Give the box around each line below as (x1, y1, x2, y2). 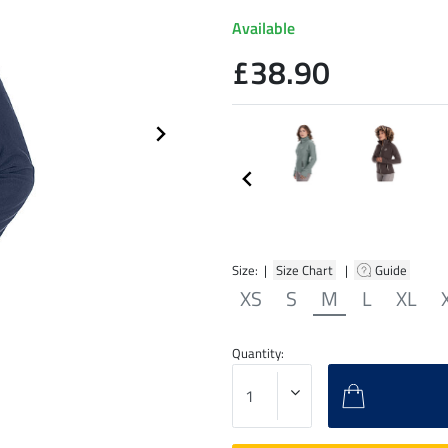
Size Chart (273, 259, 336, 280)
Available (232, 16, 295, 41)
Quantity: (232, 342, 284, 363)
